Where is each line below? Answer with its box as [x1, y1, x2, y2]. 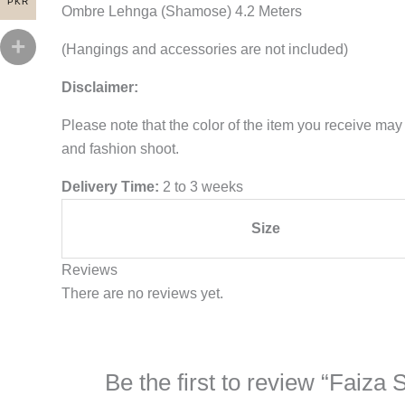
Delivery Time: [61, 179, 159, 194]
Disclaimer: [61, 80, 138, 95]
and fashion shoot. [61, 141, 179, 156]
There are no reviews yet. [61, 286, 223, 301]
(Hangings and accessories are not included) [61, 42, 348, 57]
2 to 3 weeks [159, 179, 243, 194]
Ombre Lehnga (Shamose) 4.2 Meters [61, 4, 302, 19]
